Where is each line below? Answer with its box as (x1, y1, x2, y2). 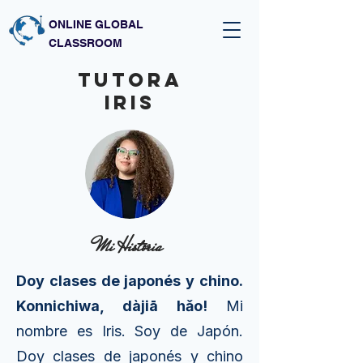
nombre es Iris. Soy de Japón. (16, 322, 243, 340)
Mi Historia (96, 231, 163, 260)
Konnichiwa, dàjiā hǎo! (16, 297, 226, 314)
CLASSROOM (49, 36, 122, 49)
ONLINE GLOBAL (49, 18, 143, 31)
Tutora (77, 67, 182, 92)
